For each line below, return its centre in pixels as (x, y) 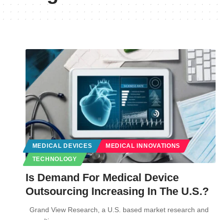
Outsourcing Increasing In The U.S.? (117, 191)
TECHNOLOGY (55, 159)
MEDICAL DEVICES (62, 146)
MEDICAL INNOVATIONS (143, 146)
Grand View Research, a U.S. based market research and (117, 209)
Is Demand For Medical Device (102, 177)
